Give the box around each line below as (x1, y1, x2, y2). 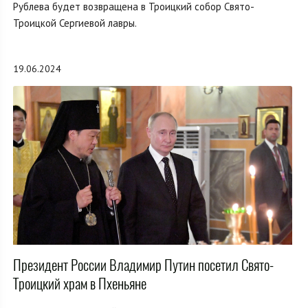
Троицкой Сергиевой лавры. (13, 16, 137, 30)
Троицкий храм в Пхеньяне (13, 274, 146, 294)
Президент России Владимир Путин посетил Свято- (13, 255, 274, 276)
